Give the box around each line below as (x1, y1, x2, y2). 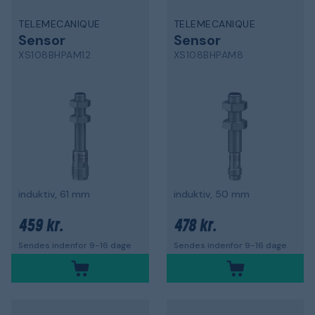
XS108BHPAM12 (18, 49, 91, 61)
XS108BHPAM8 (173, 49, 243, 61)
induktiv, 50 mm (173, 188, 250, 200)
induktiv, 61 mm (18, 188, 90, 200)
